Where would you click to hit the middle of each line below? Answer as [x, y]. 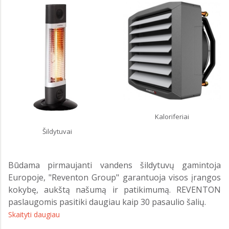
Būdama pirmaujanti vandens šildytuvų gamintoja [114, 165]
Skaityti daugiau [34, 215]
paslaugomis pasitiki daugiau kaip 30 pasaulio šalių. [107, 202]
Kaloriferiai [172, 117]
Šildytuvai [57, 132]
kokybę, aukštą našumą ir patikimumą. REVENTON [114, 190]
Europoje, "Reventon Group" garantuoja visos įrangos [114, 178]
